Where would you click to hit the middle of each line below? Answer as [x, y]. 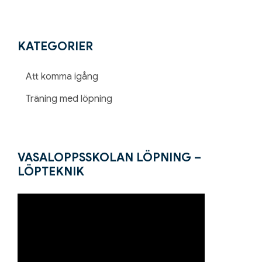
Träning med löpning [69, 99]
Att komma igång [62, 77]
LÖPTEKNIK [51, 172]
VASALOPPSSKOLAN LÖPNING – [109, 158]
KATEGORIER [55, 47]
